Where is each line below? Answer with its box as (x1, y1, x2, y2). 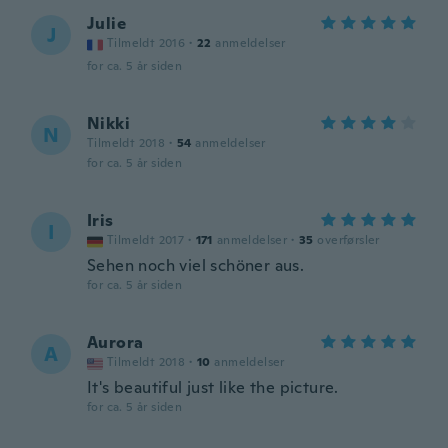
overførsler (317, 232, 380, 248)
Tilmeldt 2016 (107, 35, 186, 51)
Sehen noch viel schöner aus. (87, 255, 305, 276)
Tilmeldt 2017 (107, 232, 185, 248)
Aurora (87, 332, 144, 353)
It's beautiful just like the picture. (87, 377, 339, 398)
